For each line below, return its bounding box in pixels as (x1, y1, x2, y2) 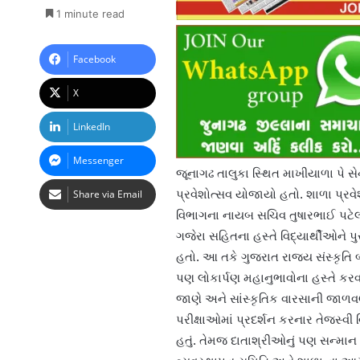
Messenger (72, 153, 124, 168)
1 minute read (52, 7, 125, 21)
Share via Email (72, 187, 142, 202)
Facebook (72, 52, 116, 67)
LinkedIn (72, 120, 110, 134)
